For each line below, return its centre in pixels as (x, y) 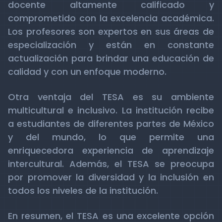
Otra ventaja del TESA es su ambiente (111, 97)
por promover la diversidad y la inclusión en (111, 177)
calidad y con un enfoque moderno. (87, 72)
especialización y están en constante (111, 45)
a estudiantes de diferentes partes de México (111, 124)
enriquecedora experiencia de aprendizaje (111, 150)
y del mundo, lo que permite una (111, 137)
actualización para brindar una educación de (111, 58)
